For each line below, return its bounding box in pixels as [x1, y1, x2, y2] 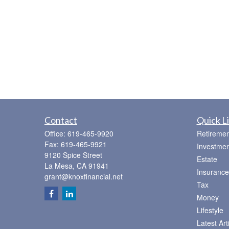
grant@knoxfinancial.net [44, 171, 123, 181]
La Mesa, [44, 161, 75, 171]
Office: [44, 128, 67, 139]
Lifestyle [196, 205, 223, 215]
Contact [44, 114, 77, 126]
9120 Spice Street [44, 150, 102, 160]
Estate [196, 154, 217, 164]
